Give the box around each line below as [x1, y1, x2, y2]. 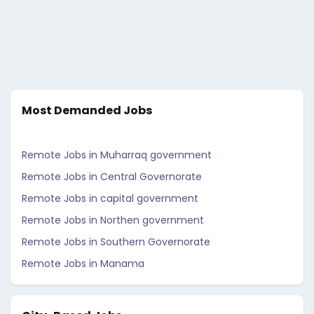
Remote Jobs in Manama [22, 257, 144, 271]
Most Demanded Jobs [22, 102, 152, 118]
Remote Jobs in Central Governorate [22, 170, 202, 184]
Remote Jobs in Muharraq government [22, 148, 212, 162]
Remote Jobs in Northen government [22, 213, 204, 227]
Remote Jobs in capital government [22, 191, 198, 205]
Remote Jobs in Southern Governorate [22, 235, 210, 249]
